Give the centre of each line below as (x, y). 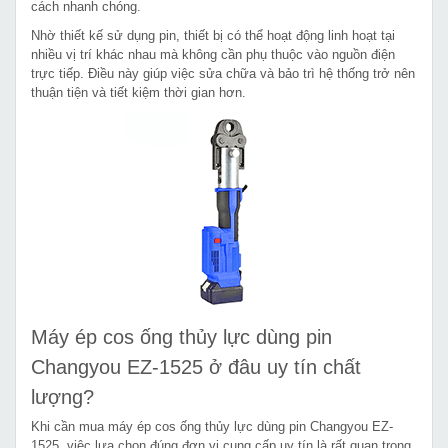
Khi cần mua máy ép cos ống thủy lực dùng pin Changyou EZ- (212, 426)
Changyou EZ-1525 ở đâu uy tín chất (196, 366)
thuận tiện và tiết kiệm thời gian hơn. (138, 92)
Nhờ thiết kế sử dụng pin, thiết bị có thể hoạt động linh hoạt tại (213, 35)
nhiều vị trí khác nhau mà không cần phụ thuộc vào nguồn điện (213, 54)
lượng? (62, 396)
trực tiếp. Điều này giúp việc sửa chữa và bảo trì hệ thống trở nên (223, 73)
